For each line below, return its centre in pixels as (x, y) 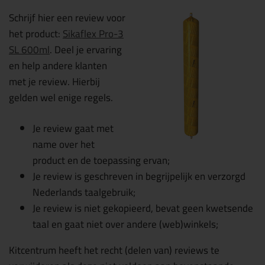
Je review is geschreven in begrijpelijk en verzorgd (139, 176)
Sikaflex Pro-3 (93, 33)
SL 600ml (29, 49)
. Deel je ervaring (86, 49)
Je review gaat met (73, 128)
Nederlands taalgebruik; (84, 192)
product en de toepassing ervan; (101, 160)
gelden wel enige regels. (61, 97)
